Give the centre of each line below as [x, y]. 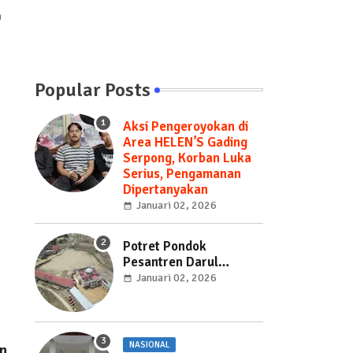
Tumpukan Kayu [168, 309]
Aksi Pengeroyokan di [185, 126]
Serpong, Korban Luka [187, 158]
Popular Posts [92, 89]
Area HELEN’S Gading [185, 142]
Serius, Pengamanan [182, 173]
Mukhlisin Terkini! [173, 277]
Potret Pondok [164, 246]
